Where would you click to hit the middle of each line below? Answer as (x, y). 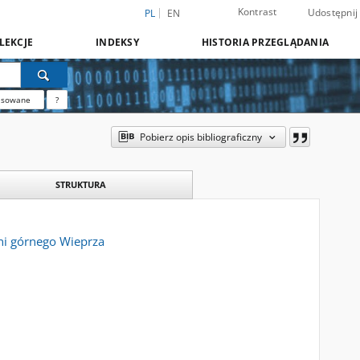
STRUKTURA (80, 184)
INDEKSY (117, 42)
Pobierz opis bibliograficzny (200, 137)
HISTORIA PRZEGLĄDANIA (265, 42)
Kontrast (257, 12)
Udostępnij (332, 12)
